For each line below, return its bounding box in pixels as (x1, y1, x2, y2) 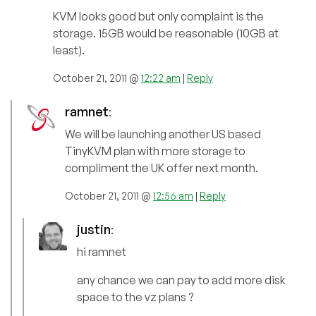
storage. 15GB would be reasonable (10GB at (53, 26, 279, 41)
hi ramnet (77, 245, 126, 260)
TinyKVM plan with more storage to (65, 144, 245, 159)
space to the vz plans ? (77, 290, 193, 305)
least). (53, 43, 85, 58)
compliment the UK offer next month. (65, 161, 258, 176)
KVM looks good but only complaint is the (53, 9, 264, 24)
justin (77, 221, 111, 238)
